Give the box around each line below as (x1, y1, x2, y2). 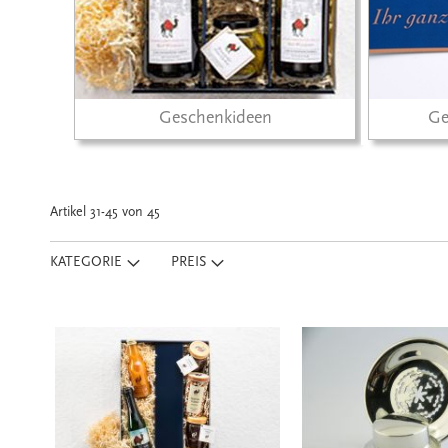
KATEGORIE (50, 254, 122, 270)
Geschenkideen (158, 107, 272, 128)
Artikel (50, 204, 90, 220)
